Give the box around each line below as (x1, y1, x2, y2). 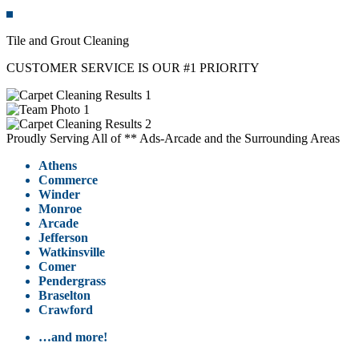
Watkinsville (38, 245, 105, 260)
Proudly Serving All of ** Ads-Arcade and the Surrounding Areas (6, 131, 340, 146)
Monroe (38, 202, 82, 216)
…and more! (38, 330, 107, 345)
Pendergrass (38, 274, 106, 288)
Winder (38, 188, 80, 202)
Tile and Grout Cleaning (6, 34, 129, 48)
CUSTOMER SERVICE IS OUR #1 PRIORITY (6, 61, 260, 75)
